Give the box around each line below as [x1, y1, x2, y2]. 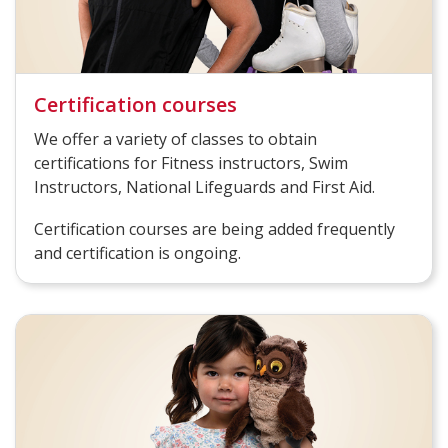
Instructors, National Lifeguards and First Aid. [34, 176, 375, 199]
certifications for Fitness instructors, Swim [34, 152, 348, 175]
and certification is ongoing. [34, 242, 241, 265]
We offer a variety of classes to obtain [34, 128, 317, 151]
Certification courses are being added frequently [34, 218, 395, 241]
